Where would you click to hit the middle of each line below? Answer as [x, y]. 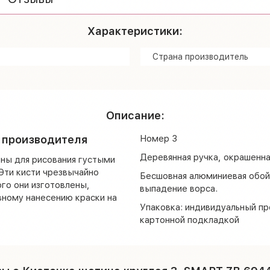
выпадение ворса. [178, 188]
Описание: [135, 115]
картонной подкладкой [189, 219]
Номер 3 [158, 138]
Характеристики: [135, 30]
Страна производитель [200, 56]
